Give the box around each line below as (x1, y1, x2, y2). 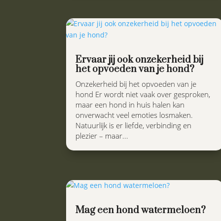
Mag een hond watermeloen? (75, 204, 206, 217)
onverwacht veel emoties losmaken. (75, 110, 193, 120)
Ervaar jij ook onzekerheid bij (75, 54, 204, 67)
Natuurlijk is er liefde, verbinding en (75, 120, 192, 131)
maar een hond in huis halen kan (75, 100, 185, 110)
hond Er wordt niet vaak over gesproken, (75, 89, 211, 100)
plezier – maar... (75, 131, 129, 141)
